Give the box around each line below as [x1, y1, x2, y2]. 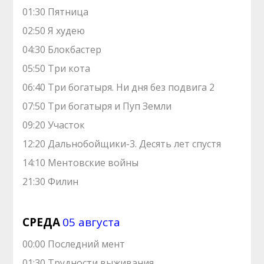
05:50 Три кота [22, 62, 91, 75]
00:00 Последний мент [22, 237, 126, 250]
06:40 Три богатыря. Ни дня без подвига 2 [22, 81, 215, 94]
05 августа [62, 214, 121, 230]
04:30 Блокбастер [22, 43, 102, 56]
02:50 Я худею [22, 24, 85, 37]
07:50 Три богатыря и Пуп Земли [22, 100, 172, 113]
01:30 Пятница [22, 5, 89, 18]
